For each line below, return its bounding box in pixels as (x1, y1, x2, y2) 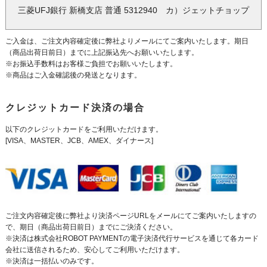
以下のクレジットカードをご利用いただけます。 (5, 125, 163, 133)
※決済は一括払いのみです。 (5, 256, 98, 265)
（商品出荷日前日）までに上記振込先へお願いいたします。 (5, 48, 198, 57)
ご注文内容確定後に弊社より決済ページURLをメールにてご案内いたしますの (5, 211, 256, 220)
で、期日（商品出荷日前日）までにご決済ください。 (5, 222, 177, 231)
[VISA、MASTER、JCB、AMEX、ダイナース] (5, 136, 153, 145)
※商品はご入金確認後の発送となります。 (5, 70, 141, 79)
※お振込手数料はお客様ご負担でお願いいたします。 (5, 59, 177, 68)
